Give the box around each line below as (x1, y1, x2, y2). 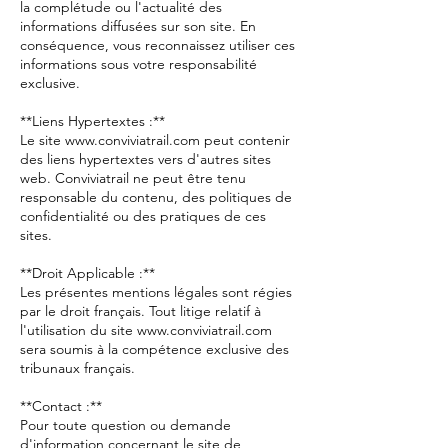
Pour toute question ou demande (20, 416, 231, 434)
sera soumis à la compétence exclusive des (20, 340, 289, 358)
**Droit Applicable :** (20, 264, 155, 282)
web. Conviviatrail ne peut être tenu (20, 169, 246, 187)
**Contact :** (20, 397, 102, 415)
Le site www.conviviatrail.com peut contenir (20, 131, 290, 149)
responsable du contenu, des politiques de (20, 188, 292, 206)
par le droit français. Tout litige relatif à (20, 302, 261, 320)
